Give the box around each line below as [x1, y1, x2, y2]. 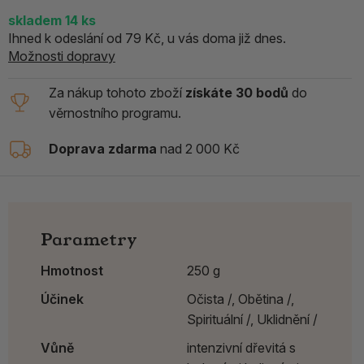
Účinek [41, 290, 84, 307]
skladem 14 [8, 11, 81, 28]
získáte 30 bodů [185, 84, 288, 101]
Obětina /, [238, 290, 294, 307]
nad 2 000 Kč [157, 141, 240, 158]
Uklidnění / [257, 310, 318, 327]
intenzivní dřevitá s [187, 339, 296, 356]
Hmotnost [41, 262, 103, 279]
